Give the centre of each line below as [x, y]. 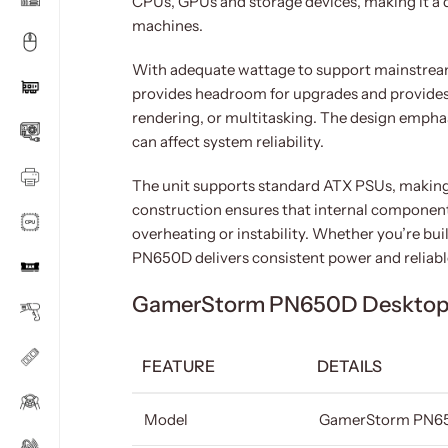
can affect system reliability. [228, 142]
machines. [167, 26]
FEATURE [178, 366]
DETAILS [349, 366]
